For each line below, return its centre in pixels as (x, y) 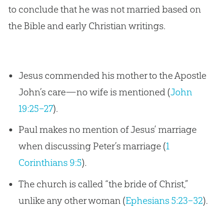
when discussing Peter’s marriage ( (92, 146)
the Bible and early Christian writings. (87, 26)
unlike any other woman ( (72, 201)
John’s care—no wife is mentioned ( (94, 92)
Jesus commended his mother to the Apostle (112, 75)
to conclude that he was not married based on (104, 9)
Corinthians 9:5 (50, 163)
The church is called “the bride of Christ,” (103, 184)
